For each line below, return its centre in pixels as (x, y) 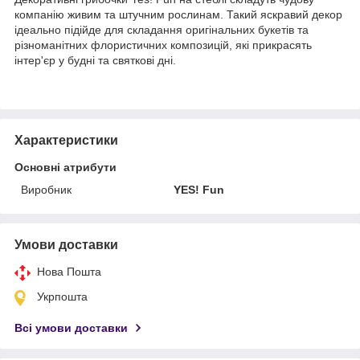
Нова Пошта (69, 271)
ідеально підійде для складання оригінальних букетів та (162, 29)
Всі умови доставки (71, 327)
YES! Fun (199, 189)
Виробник (46, 189)
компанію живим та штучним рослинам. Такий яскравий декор (178, 14)
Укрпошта (62, 296)
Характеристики (66, 140)
